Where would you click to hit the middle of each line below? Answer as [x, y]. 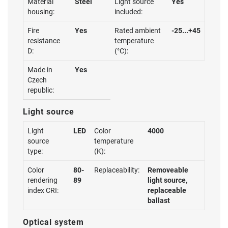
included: [129, 12]
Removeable [168, 170]
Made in [40, 70]
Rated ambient [138, 31]
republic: [41, 90]
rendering [42, 180]
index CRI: [43, 190]
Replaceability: [117, 170]
